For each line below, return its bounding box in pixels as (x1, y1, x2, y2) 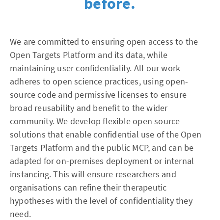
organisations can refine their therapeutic (10, 181, 167, 193)
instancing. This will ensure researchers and (10, 168, 176, 180)
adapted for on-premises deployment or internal (10, 155, 194, 166)
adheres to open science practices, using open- (10, 75, 189, 87)
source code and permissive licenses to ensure (10, 88, 187, 100)
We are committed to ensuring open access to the (10, 35, 198, 47)
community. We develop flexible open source (10, 115, 180, 127)
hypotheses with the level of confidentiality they (10, 194, 192, 206)
